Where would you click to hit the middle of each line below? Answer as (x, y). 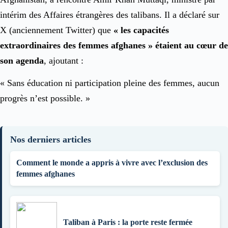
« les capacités (141, 30)
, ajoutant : (64, 60)
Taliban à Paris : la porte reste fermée (128, 222)
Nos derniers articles (51, 139)
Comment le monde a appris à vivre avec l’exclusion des (112, 163)
